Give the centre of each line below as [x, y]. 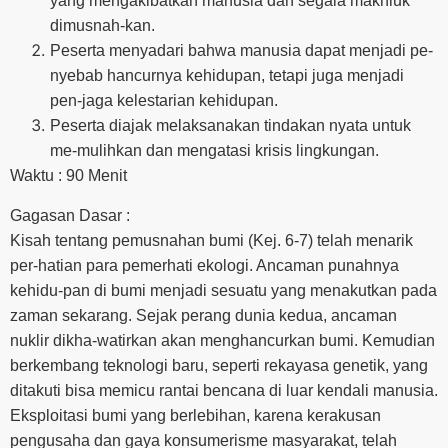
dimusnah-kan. [102, 26]
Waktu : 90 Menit [68, 176]
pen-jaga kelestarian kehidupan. [164, 101]
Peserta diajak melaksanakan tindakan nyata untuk [230, 126]
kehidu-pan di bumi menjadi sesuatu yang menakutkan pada [223, 290]
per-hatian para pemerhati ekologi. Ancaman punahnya [204, 265]
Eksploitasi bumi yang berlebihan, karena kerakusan [195, 415]
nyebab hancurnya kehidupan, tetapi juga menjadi [227, 76]
